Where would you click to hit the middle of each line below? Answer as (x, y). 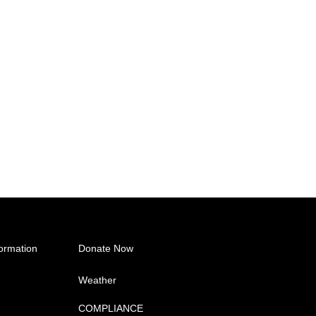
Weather (97, 280)
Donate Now (105, 248)
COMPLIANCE (110, 308)
